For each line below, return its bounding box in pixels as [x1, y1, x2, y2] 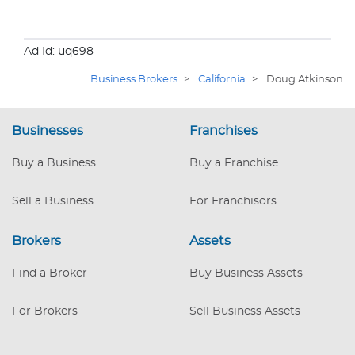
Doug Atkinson [266, 74, 343, 85]
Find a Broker [12, 268, 87, 280]
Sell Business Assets [189, 306, 300, 318]
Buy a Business [12, 158, 96, 170]
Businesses [12, 124, 83, 137]
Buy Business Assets [189, 268, 303, 280]
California [198, 74, 246, 85]
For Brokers [12, 306, 78, 318]
